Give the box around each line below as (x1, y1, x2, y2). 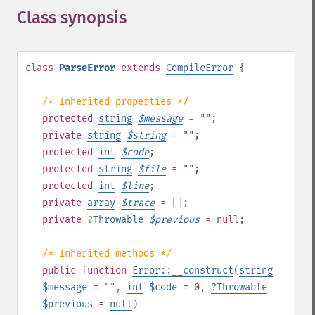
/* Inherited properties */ (42, 96, 188, 108)
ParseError (59, 62, 115, 74)
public (42, 264, 76, 276)
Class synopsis (17, 8, 127, 27)
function (82, 264, 127, 276)
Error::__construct (132, 264, 233, 276)
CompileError (166, 62, 233, 74)
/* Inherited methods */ (42, 247, 172, 259)
